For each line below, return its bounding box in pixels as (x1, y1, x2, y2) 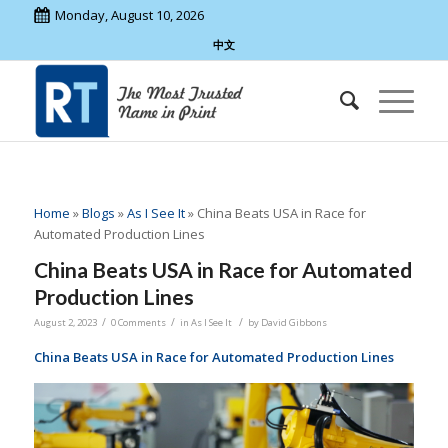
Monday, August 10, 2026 (54, 6, 204, 24)
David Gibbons (260, 316, 327, 330)
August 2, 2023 (33, 316, 97, 330)
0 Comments (110, 316, 166, 330)
